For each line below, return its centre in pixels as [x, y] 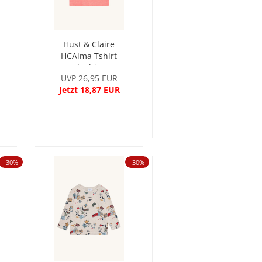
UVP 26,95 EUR [89, 78]
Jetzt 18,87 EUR [89, 90]
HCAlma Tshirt [89, 56]
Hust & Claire [89, 44]
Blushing [89, 68]
